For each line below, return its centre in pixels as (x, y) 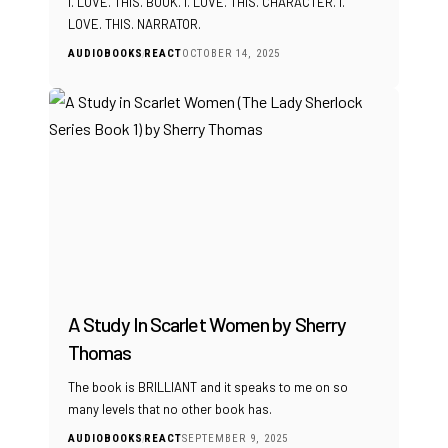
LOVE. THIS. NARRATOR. (134, 24)
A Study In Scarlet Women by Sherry (207, 324)
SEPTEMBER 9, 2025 (235, 439)
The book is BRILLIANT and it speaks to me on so (208, 387)
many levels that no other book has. (170, 409)
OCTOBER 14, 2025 (231, 54)
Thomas (100, 352)
